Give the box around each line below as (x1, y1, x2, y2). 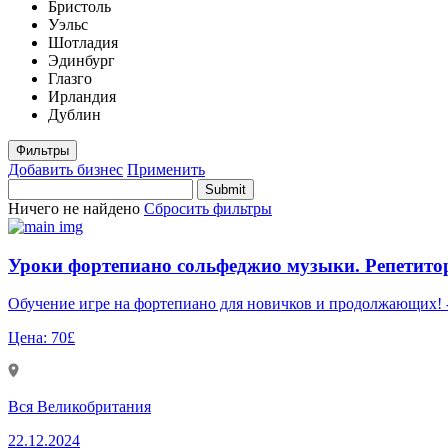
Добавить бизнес (8, 160, 123, 178)
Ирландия (48, 87, 116, 105)
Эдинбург (48, 51, 115, 69)
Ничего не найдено (8, 199, 144, 217)
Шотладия (48, 33, 118, 51)
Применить (127, 160, 205, 178)
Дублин (48, 105, 101, 123)
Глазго (48, 69, 92, 87)
